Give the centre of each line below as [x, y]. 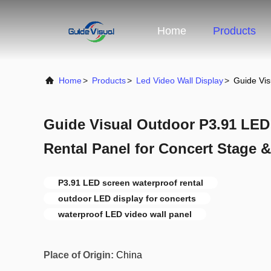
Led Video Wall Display [180, 80]
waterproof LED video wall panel [125, 214]
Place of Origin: [79, 255]
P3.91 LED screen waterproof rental [131, 183]
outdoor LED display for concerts [127, 198]
